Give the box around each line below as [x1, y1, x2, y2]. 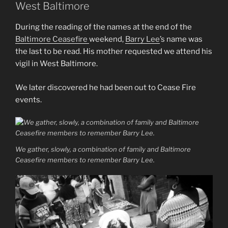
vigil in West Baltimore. [15, 59, 98, 69]
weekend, [89, 35, 125, 44]
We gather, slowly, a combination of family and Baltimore [15, 145, 191, 153]
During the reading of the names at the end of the [15, 22, 192, 32]
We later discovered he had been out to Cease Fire [15, 82, 196, 92]
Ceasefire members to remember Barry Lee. [15, 155, 155, 164]
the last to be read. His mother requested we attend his [15, 47, 212, 56]
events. [15, 95, 42, 104]
